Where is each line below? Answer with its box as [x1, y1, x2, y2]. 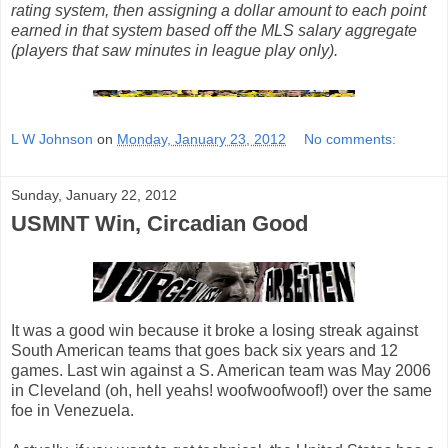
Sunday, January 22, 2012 [11, 186, 177, 203]
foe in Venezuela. [11, 401, 134, 419]
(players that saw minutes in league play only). [11, 42, 338, 60]
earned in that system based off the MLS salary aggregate [11, 22, 417, 40]
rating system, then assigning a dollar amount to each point [11, 2, 426, 20]
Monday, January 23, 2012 [117, 130, 286, 147]
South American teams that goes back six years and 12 [11, 341, 398, 359]
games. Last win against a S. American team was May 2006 [11, 361, 431, 379]
